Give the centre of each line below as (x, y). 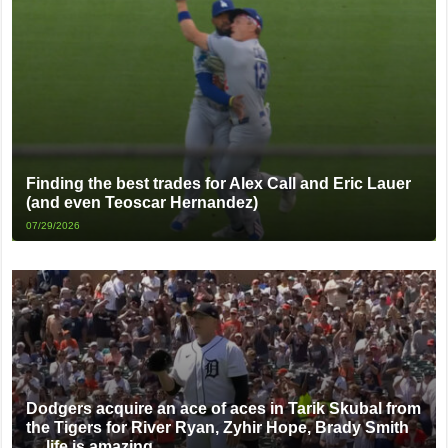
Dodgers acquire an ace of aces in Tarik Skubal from (224, 409)
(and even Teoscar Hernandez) (142, 202)
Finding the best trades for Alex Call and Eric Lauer (219, 183)
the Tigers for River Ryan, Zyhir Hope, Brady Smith (218, 428)
